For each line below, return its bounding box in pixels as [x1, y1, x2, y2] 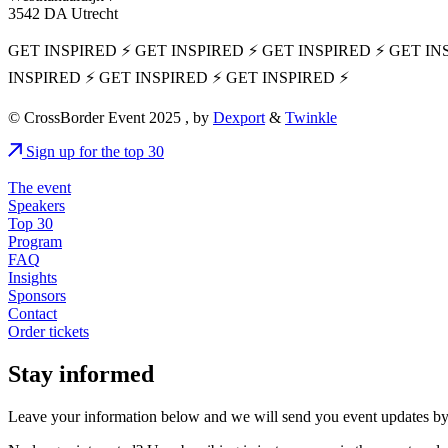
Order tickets [8, 322, 89, 340]
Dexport [213, 108, 265, 126]
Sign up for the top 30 [26, 142, 164, 160]
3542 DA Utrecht [8, 4, 118, 22]
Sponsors [8, 286, 66, 304]
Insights [8, 268, 57, 286]
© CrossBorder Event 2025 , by [8, 108, 213, 126]
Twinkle [285, 108, 337, 126]
